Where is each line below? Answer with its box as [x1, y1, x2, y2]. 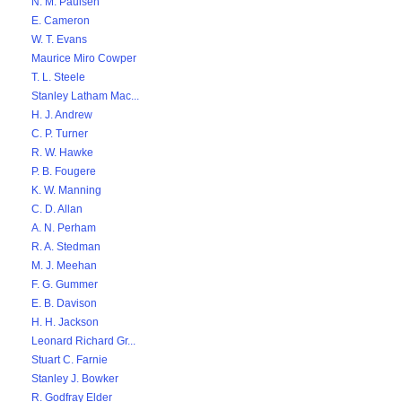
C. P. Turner [31, 127, 88, 140]
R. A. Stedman [31, 240, 100, 253]
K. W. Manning [31, 184, 101, 197]
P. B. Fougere [31, 165, 96, 178]
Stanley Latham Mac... [31, 90, 139, 102]
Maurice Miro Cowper [31, 52, 136, 65]
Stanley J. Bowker [31, 372, 118, 385]
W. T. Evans [31, 33, 87, 46]
